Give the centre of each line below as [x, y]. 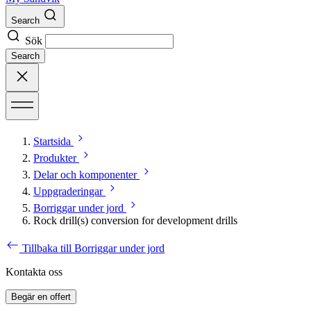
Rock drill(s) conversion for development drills [135, 220]
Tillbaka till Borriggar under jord [93, 248]
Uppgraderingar [68, 191]
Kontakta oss [34, 271]
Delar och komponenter [85, 174]
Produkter [55, 158]
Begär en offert [41, 296]
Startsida [52, 141]
